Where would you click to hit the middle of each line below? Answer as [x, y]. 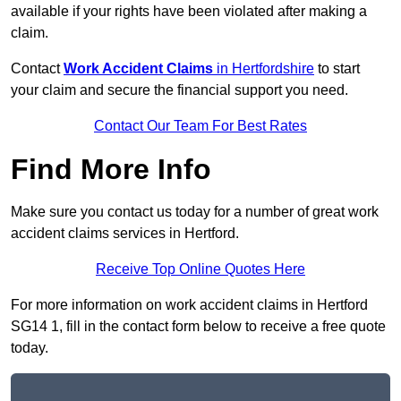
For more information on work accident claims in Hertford [189, 305]
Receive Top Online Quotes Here [200, 269]
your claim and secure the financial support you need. [179, 90]
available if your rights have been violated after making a [189, 12]
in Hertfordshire [264, 69]
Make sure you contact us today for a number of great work [195, 212]
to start [337, 69]
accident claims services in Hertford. [125, 234]
